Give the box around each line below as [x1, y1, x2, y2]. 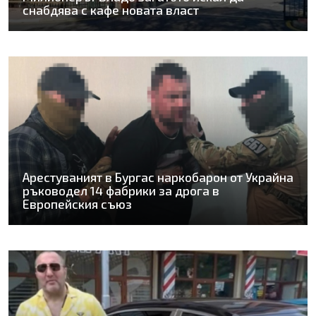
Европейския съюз [23, 195, 132, 212]
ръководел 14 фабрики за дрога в [23, 182, 219, 198]
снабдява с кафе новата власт [23, 2, 199, 18]
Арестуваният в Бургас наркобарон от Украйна [23, 169, 293, 185]
